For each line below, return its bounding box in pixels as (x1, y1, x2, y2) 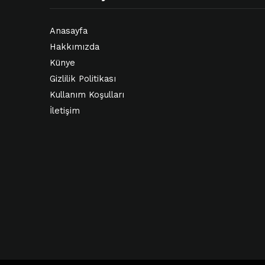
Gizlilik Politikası (50, 73, 116, 84)
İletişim (50, 105, 80, 116)
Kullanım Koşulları (50, 89, 124, 100)
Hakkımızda (50, 41, 99, 52)
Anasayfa (50, 25, 88, 36)
